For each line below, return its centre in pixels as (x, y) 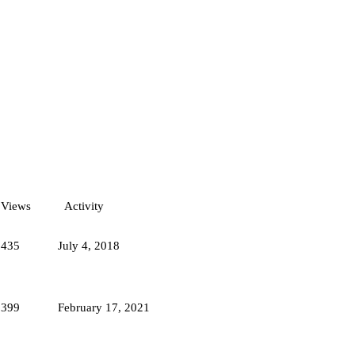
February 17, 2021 (104, 307)
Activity (84, 206)
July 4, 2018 (89, 245)
